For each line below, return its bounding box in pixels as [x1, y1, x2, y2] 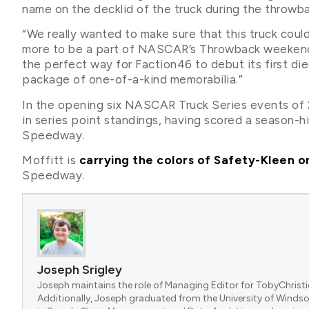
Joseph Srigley [37, 261, 122, 277]
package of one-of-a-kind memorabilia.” [22, 72, 243, 87]
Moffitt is [22, 153, 79, 168]
